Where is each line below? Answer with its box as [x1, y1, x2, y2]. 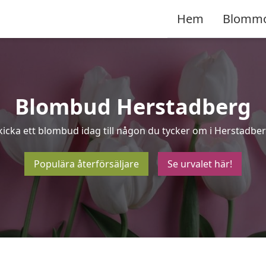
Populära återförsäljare [34, 157, 139, 170]
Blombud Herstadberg [15, 92, 251, 121]
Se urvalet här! [167, 157, 232, 170]
